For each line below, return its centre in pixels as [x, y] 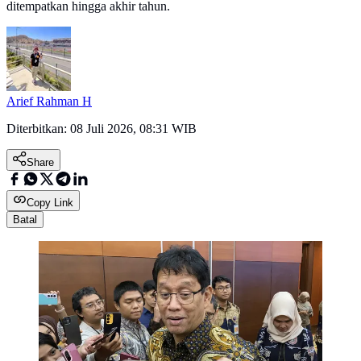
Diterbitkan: [38, 129]
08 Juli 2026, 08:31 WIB [133, 129]
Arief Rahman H [49, 102]
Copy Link [50, 203]
